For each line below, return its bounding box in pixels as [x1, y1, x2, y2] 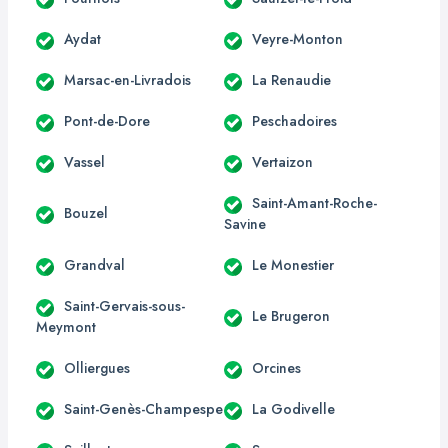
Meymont [36, 316, 96, 337]
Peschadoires [252, 110, 337, 131]
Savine [224, 213, 266, 234]
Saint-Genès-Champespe [64, 398, 223, 419]
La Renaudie [252, 69, 331, 90]
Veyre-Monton [252, 28, 343, 49]
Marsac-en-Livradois [64, 69, 191, 90]
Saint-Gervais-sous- [64, 295, 185, 316]
